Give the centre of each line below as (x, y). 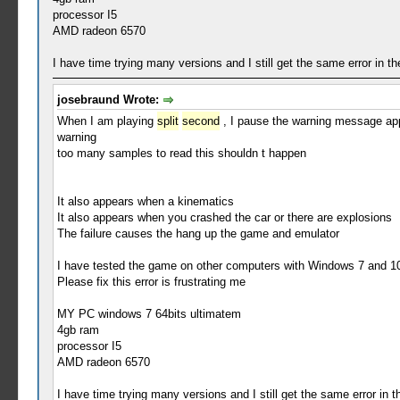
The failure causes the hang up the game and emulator (198, 233)
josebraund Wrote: (109, 100)
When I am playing (107, 121)
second (200, 121)
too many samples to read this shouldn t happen (181, 153)
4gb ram (78, 329)
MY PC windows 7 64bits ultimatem (149, 313)
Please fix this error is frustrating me (151, 281)
